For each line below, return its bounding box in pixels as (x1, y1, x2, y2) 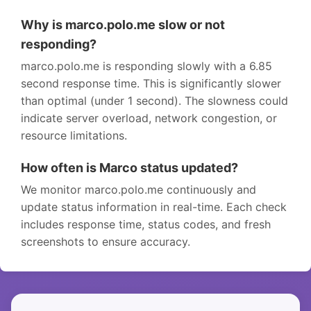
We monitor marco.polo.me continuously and (21, 182, 256, 196)
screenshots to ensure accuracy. (21, 234, 190, 249)
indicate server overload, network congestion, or (21, 110, 277, 125)
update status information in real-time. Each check (21, 199, 287, 214)
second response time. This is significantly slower (21, 76, 281, 90)
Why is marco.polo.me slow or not (21, 17, 225, 32)
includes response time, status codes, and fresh (21, 217, 271, 231)
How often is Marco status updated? (21, 160, 238, 175)
